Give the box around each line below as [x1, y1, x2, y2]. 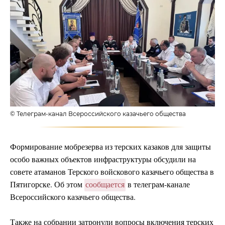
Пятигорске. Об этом [10, 179, 84, 190]
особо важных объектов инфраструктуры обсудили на [10, 154, 196, 165]
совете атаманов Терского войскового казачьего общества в [10, 166, 214, 177]
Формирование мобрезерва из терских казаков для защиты [10, 141, 211, 152]
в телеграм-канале [126, 179, 190, 190]
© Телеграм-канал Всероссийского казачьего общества [10, 110, 186, 118]
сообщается [85, 179, 125, 190]
